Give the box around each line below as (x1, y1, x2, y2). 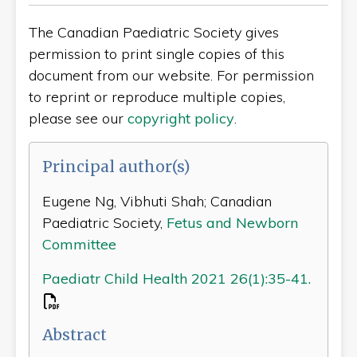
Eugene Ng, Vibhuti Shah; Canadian (42, 191, 272, 210)
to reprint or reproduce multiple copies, (29, 87, 285, 106)
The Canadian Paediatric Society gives (29, 22, 279, 41)
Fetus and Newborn (167, 213, 298, 232)
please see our (29, 108, 127, 127)
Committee (42, 234, 116, 253)
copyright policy (127, 108, 234, 127)
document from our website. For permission (29, 65, 314, 84)
